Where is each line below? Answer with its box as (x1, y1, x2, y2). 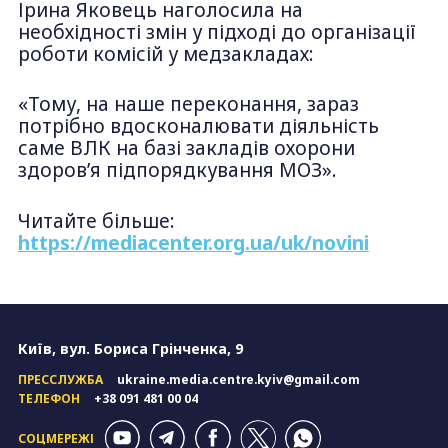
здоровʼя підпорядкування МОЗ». (17, 157, 337, 184)
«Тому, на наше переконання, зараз (17, 91, 359, 118)
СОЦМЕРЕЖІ (17, 429, 94, 446)
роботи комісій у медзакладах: (17, 40, 314, 67)
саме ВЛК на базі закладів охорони (17, 135, 355, 162)
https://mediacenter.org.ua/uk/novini (17, 229, 369, 256)
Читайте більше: (17, 207, 175, 234)
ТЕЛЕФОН (17, 389, 80, 406)
